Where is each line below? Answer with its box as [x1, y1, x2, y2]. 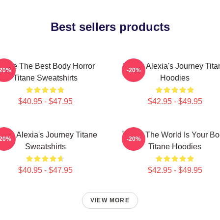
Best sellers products [50, 20, 170, 33]
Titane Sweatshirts [13, 74, 78, 82]
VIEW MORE [90, 197, 130, 204]
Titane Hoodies [148, 142, 201, 151]
